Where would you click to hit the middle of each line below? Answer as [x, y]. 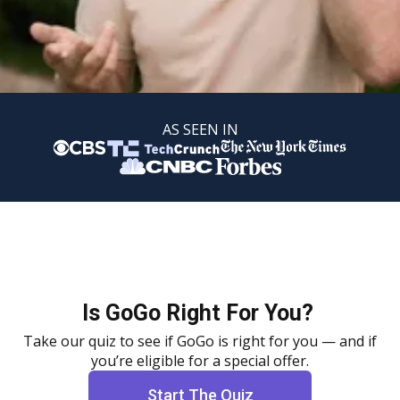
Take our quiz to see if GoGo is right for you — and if [200, 341]
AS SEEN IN [200, 129]
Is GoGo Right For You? [200, 313]
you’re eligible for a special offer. [200, 361]
